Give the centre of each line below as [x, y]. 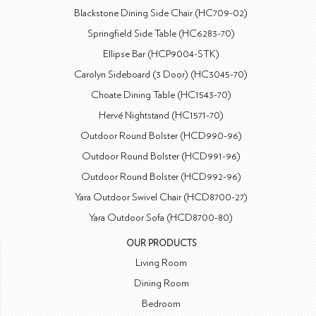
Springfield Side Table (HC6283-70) [161, 33]
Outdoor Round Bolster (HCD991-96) [161, 156]
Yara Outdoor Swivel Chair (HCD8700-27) [161, 197]
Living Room [162, 262]
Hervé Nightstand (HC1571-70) [161, 115]
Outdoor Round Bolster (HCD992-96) [161, 176]
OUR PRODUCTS [161, 243]
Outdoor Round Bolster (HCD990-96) [161, 135]
